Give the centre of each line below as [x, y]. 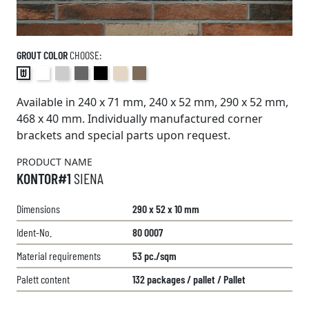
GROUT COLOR [42, 55]
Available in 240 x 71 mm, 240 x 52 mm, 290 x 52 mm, [152, 102]
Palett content [43, 279]
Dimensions [38, 209]
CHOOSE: [84, 55]
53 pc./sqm [154, 256]
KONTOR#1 [45, 178]
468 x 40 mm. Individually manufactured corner [140, 119]
